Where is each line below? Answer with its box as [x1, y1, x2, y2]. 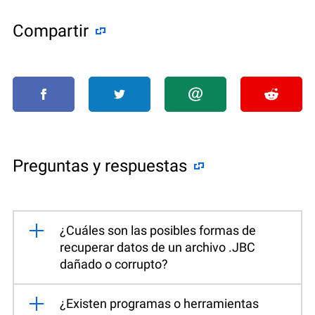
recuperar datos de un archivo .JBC [60, 239, 255, 255]
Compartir [13, 20, 89, 41]
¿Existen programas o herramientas [60, 295, 259, 311]
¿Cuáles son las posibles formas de [60, 222, 256, 238]
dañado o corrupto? [60, 256, 168, 271]
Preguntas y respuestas [13, 155, 187, 176]
